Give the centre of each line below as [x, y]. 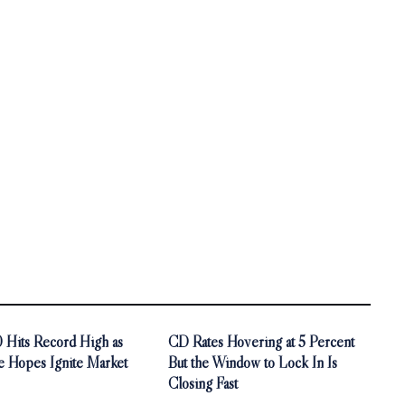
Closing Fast [203, 383]
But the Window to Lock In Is [253, 363]
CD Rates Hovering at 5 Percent [261, 342]
